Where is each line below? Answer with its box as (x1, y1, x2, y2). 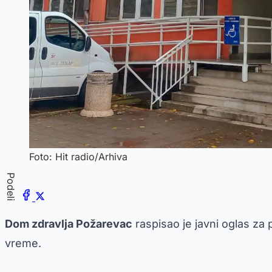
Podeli (5, 172, 17, 201)
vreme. (5, 236, 41, 250)
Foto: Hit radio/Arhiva (29, 150, 127, 163)
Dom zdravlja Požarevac (5, 217, 132, 230)
